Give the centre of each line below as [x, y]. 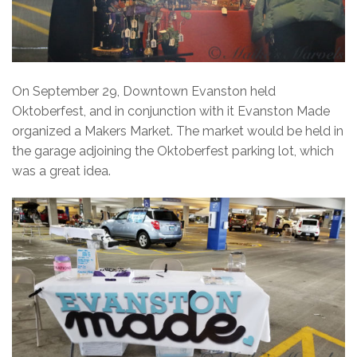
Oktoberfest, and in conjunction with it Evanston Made [171, 112]
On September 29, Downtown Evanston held [144, 92]
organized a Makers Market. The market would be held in [178, 131]
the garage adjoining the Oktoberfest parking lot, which [173, 151]
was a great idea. [61, 171]
